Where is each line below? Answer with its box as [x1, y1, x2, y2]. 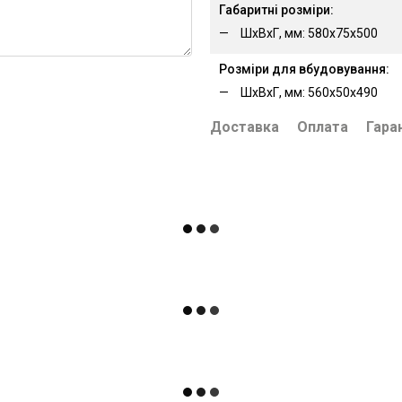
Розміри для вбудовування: [219, 62, 389, 76]
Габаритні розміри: [219, 3, 334, 17]
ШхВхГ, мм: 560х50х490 [240, 85, 378, 100]
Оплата [297, 118, 348, 136]
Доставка [210, 118, 279, 136]
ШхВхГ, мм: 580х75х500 [240, 26, 378, 41]
